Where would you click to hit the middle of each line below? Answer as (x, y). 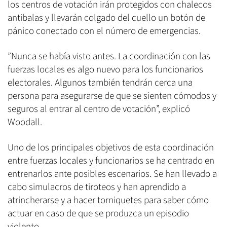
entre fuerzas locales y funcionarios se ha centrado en (111, 161)
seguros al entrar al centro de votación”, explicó (99, 109)
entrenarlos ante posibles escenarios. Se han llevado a (112, 174)
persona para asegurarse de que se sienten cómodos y (112, 96)
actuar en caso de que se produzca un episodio (98, 214)
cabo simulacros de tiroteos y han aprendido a (97, 187)
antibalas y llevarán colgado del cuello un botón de (106, 18)
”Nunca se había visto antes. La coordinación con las (109, 57)
